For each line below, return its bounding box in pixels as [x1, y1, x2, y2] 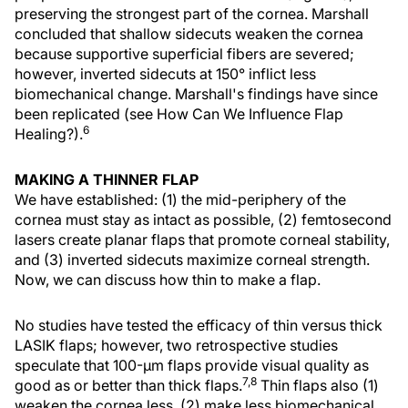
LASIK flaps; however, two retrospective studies [15, 336, 338, 354]
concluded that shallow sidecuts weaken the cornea [15, 25, 363, 43]
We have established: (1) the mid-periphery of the [15, 190, 346, 209]
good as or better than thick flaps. [15, 376, 242, 394]
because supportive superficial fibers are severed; [15, 45, 354, 63]
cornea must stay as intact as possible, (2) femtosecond [15, 210, 392, 229]
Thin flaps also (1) [257, 376, 379, 394]
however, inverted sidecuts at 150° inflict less [15, 65, 316, 83]
